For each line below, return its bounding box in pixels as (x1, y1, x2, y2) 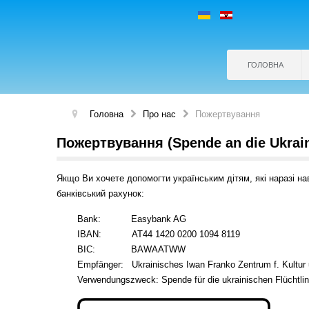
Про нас (143, 109, 176, 119)
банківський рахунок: (57, 188, 144, 199)
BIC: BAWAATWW (77, 244, 186, 255)
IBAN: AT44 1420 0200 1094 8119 (77, 229, 240, 239)
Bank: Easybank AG (77, 214, 186, 224)
